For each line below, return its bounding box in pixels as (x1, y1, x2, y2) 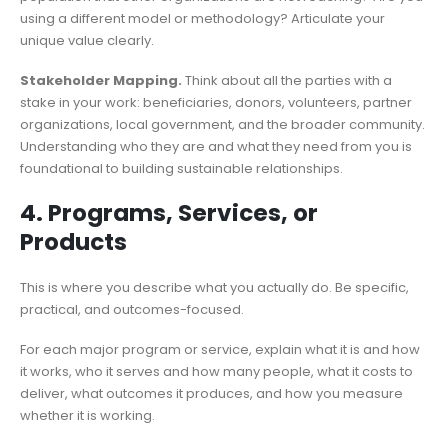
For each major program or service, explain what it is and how (20, 340, 420, 360)
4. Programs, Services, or (20, 196, 318, 229)
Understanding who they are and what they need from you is (20, 137, 412, 157)
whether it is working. (20, 406, 155, 426)
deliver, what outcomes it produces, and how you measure (20, 384, 403, 404)
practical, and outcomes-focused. (20, 299, 244, 319)
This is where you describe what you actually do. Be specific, (20, 277, 409, 297)
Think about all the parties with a (182, 71, 392, 91)
